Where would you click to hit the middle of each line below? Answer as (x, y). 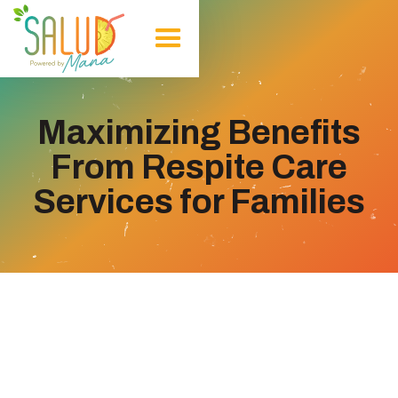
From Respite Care (199, 167)
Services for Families (199, 202)
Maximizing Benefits (199, 133)
